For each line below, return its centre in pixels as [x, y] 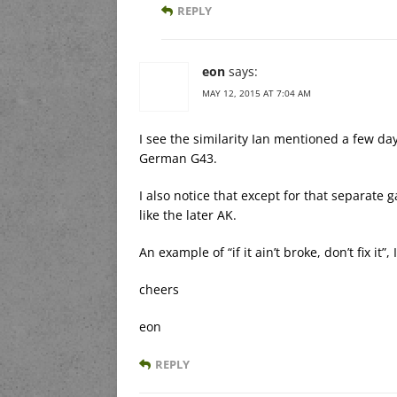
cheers [159, 289]
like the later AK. [188, 214]
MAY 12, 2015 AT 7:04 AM [257, 93]
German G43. [178, 158]
